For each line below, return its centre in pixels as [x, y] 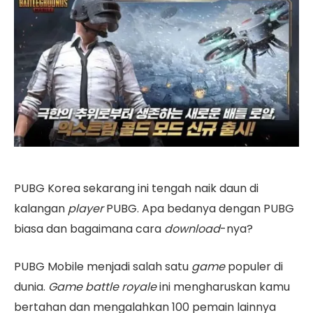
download [192, 229]
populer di [254, 267]
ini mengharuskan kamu [223, 287]
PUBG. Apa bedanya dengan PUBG [199, 209]
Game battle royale [102, 287]
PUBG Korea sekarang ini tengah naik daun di [136, 189]
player [86, 209]
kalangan [41, 209]
